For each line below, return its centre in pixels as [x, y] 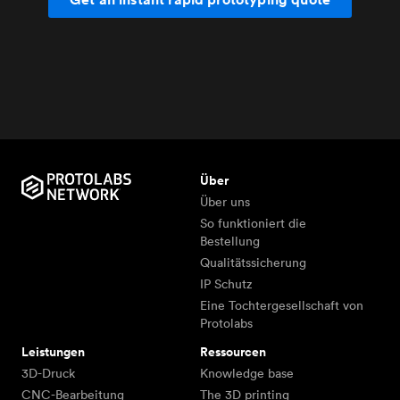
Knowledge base [247, 374]
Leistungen [53, 352]
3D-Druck [48, 374]
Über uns [225, 202]
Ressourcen [233, 352]
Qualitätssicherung [253, 263]
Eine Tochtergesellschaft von [282, 306]
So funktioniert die [253, 224]
